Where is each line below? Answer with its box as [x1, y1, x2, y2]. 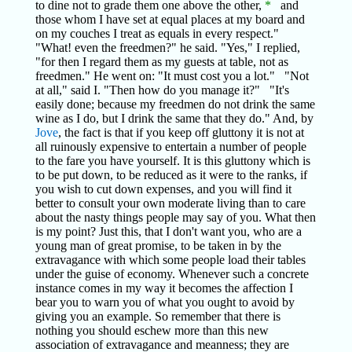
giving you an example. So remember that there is [35, 310, 280, 323]
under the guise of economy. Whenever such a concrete [35, 267, 309, 280]
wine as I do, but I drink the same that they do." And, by [35, 112, 313, 125]
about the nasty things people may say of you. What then [35, 211, 316, 224]
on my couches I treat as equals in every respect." [35, 27, 285, 40]
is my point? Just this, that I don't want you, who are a [35, 225, 302, 238]
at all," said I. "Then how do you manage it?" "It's [35, 83, 289, 97]
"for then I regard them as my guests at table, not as [35, 55, 288, 68]
